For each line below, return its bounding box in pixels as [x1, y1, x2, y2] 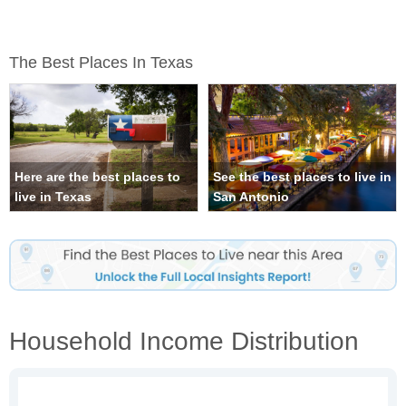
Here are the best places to [14, 169, 180, 185]
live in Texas [14, 189, 92, 205]
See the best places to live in [213, 169, 391, 185]
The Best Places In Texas [9, 53, 193, 72]
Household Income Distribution [9, 326, 359, 355]
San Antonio [213, 189, 289, 205]
